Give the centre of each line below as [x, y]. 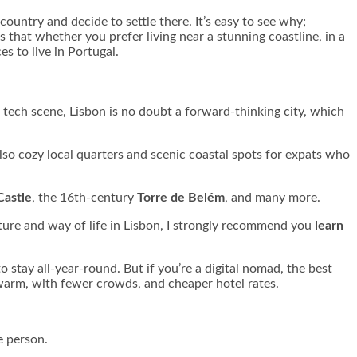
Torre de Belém [181, 198]
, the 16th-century [84, 198]
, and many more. [273, 198]
